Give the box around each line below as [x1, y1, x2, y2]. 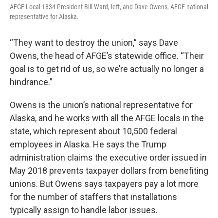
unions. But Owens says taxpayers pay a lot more [10, 178, 199, 189]
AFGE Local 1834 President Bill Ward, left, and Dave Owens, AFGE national [10, 2, 208, 11]
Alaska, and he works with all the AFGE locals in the [10, 112, 204, 123]
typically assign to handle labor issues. [10, 204, 158, 215]
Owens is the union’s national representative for [10, 99, 193, 110]
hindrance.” [10, 76, 53, 87]
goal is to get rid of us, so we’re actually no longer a [10, 63, 204, 74]
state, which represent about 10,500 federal [10, 126, 177, 136]
